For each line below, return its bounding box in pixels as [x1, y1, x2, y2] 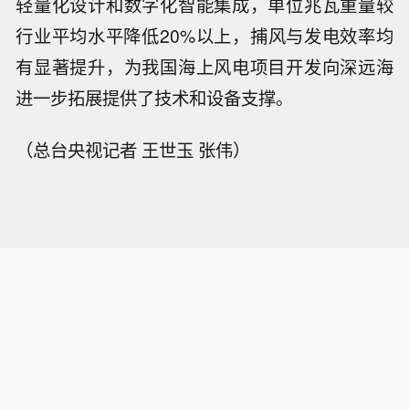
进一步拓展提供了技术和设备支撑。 [16, 85, 294, 111]
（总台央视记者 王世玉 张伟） [16, 137, 251, 163]
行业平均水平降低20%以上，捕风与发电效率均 [16, 23, 393, 49]
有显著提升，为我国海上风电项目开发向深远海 [16, 54, 393, 80]
